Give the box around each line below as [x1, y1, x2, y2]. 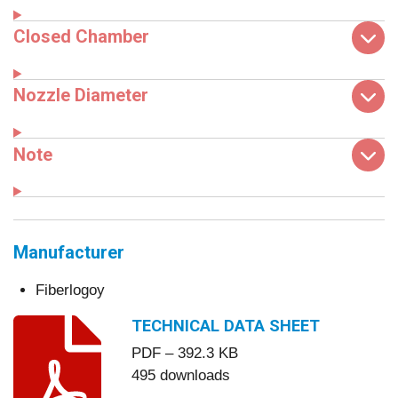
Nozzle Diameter [13, 85, 148, 107]
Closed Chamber [13, 27, 149, 48]
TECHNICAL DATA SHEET [131, 315, 320, 335]
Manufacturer [13, 242, 124, 263]
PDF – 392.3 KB [131, 345, 238, 362]
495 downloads [131, 367, 230, 385]
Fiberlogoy [36, 281, 105, 298]
